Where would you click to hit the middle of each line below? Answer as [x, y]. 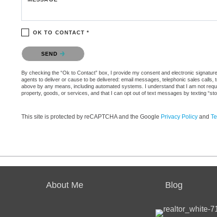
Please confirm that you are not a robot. [77, 48]
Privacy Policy [179, 116]
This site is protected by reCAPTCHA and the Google [91, 116]
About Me [65, 185]
